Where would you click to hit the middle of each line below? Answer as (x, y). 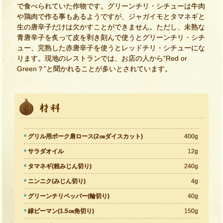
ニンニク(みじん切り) (57, 181)
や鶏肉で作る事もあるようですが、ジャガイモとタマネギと (111, 17)
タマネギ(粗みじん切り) (60, 167)
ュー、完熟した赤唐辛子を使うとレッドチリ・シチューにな (111, 48)
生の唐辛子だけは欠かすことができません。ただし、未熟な (111, 27)
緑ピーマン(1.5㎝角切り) (61, 211)
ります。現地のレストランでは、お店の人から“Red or (102, 58)
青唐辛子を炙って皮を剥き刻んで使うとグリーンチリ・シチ (111, 38)
